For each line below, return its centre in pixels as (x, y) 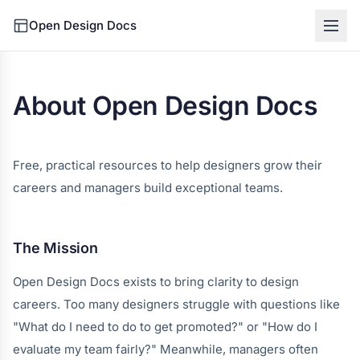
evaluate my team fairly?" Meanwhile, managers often (166, 349)
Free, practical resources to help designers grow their (168, 165)
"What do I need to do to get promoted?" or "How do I (165, 327)
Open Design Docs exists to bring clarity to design (156, 282)
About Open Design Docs (166, 106)
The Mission (55, 248)
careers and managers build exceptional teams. (148, 188)
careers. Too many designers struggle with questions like (176, 304)
